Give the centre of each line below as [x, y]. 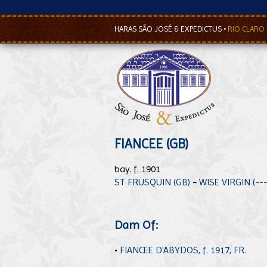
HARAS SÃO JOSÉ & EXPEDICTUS [169, 29]
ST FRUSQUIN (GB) [152, 182]
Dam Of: [136, 225]
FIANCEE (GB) [151, 144]
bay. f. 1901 [137, 169]
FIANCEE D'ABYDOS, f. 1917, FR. [183, 250]
